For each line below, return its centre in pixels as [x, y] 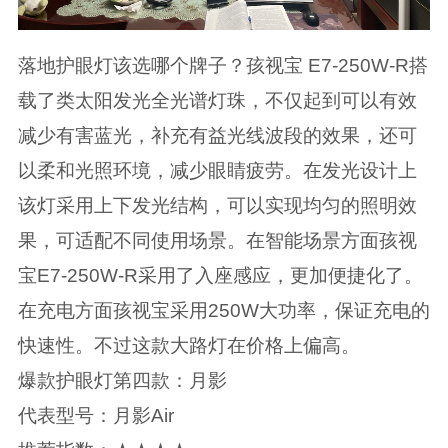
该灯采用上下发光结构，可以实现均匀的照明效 [217, 205]
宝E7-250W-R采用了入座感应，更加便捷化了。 [220, 275]
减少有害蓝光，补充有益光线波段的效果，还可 [217, 135]
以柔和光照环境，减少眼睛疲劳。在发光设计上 [217, 170]
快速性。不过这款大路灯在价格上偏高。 [188, 345]
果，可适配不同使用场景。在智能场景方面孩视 [217, 240]
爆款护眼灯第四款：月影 [122, 380]
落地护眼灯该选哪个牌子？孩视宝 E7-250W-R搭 [222, 65]
